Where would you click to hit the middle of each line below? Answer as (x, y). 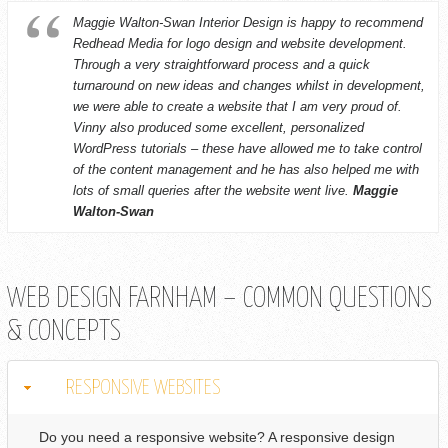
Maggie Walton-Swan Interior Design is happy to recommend (248, 22)
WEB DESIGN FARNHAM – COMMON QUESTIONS (219, 299)
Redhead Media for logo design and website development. (240, 43)
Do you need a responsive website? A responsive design (217, 437)
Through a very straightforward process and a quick (221, 64)
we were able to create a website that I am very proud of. (237, 106)
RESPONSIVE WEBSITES (144, 388)
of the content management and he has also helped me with (246, 169)
